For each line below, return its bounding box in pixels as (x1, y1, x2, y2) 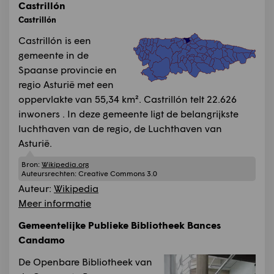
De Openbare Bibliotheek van (18, 255, 152, 267)
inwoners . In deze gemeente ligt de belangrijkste (18, 108, 239, 120)
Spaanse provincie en (18, 64, 117, 76)
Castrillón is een (18, 34, 91, 46)
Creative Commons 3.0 (78, 168, 157, 178)
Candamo (18, 233, 65, 245)
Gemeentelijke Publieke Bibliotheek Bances (18, 218, 221, 231)
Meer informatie (18, 196, 91, 209)
